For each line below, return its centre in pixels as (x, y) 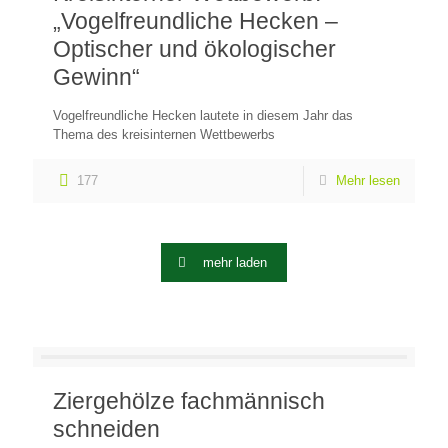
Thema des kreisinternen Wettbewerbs (164, 134)
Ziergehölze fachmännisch (189, 401)
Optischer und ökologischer (194, 49)
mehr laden (235, 262)
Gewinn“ (96, 77)
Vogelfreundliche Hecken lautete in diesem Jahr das (203, 115)
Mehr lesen (368, 180)
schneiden (106, 429)
